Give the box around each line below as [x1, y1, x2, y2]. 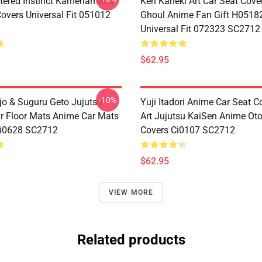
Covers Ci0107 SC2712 [140, 125, 235, 136]
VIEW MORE [108, 188, 154, 196]
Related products [77, 232, 185, 248]
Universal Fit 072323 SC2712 [140, 23, 260, 35]
